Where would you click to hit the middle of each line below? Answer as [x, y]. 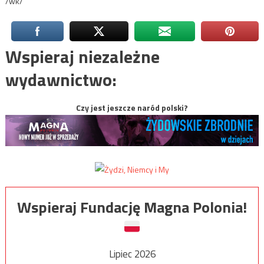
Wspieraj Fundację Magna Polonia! [132, 207]
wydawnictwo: [61, 80]
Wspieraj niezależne [82, 57]
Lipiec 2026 [132, 254]
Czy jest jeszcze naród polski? [132, 108]
